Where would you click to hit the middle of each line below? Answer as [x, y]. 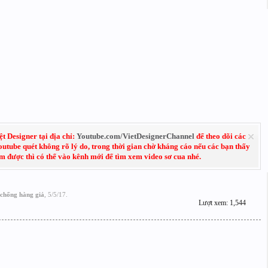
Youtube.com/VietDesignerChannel [135, 136]
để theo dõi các [220, 136]
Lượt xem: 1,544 [222, 203]
